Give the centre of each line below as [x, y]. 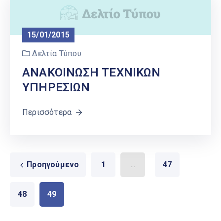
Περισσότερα [47, 112]
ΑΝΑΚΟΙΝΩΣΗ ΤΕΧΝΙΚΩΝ [91, 72]
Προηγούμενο [53, 164]
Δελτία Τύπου [57, 53]
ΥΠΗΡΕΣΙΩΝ [56, 87]
